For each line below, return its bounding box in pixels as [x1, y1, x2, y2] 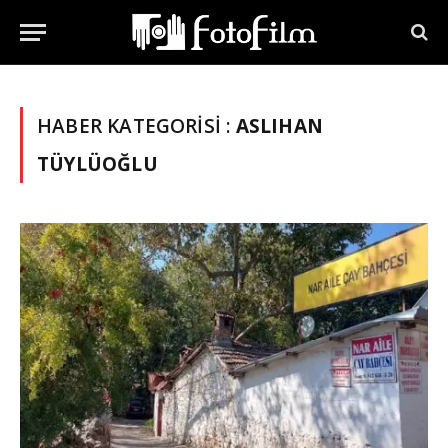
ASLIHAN [235, 113, 323, 139]
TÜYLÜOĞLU [37, 151, 158, 177]
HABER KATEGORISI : [37, 113, 236, 139]
